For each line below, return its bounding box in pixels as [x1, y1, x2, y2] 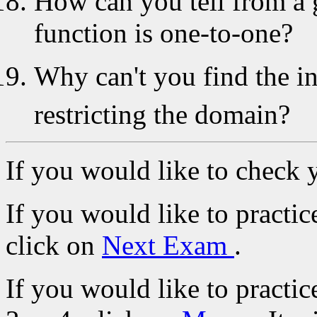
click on [6, 229, 102, 260]
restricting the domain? [34, 98, 290, 129]
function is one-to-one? [34, 17, 293, 48]
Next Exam [102, 229, 234, 260]
